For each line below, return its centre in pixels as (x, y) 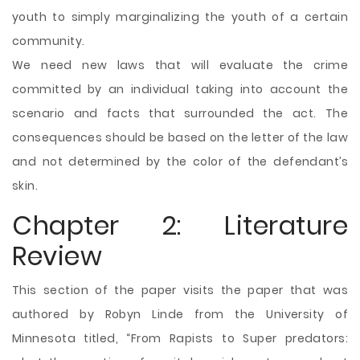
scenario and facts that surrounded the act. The (180, 113)
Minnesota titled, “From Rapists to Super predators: (180, 338)
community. (49, 41)
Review (57, 256)
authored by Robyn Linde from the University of (180, 314)
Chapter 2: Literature (180, 225)
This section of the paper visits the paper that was (180, 290)
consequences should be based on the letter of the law (180, 137)
